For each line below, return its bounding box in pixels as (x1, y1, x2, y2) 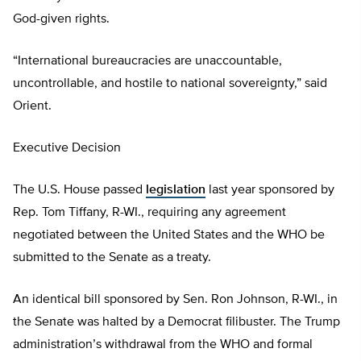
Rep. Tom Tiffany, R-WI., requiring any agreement (13, 205, 286, 219)
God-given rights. (13, 12, 110, 26)
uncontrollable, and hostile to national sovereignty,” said (13, 77, 327, 90)
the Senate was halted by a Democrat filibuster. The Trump (13, 315, 340, 329)
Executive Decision (13, 141, 121, 155)
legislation (146, 183, 205, 197)
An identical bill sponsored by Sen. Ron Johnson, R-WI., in (13, 293, 338, 306)
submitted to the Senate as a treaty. (13, 251, 211, 264)
